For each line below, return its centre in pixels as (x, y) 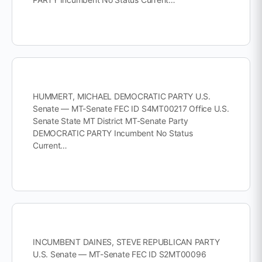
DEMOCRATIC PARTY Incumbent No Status (113, 133)
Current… (50, 145)
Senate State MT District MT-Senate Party (111, 121)
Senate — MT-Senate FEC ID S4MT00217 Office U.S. (131, 108)
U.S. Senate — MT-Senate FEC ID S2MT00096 (120, 254)
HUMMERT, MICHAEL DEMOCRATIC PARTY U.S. (122, 96)
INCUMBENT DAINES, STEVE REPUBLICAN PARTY (126, 242)
